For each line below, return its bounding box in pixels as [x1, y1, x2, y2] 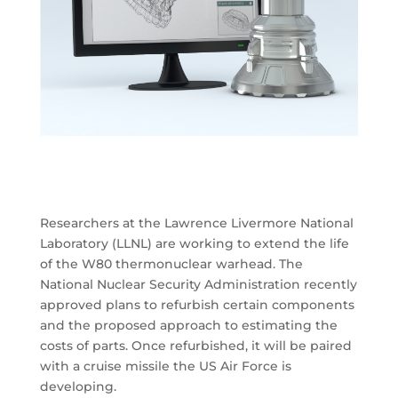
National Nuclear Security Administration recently [39, 275, 357, 292]
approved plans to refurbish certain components [39, 296, 354, 313]
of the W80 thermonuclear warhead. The [39, 255, 303, 272]
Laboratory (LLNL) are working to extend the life [39, 235, 349, 251]
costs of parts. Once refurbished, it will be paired [39, 337, 352, 354]
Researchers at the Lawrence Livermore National [39, 214, 354, 231]
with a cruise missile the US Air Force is [39, 357, 291, 374]
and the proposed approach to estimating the [39, 316, 338, 333]
